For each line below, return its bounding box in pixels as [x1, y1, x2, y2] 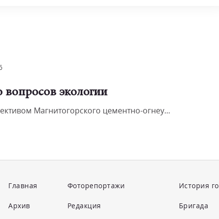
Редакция [67, 201, 101, 210]
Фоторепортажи [67, 181, 125, 190]
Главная [8, 181, 38, 190]
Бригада [178, 201, 209, 210]
